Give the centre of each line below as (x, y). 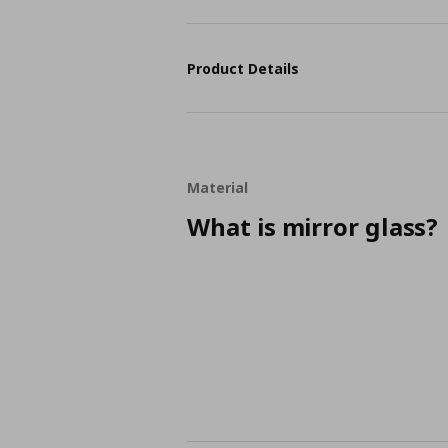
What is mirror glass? (313, 226)
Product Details (243, 68)
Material (217, 187)
